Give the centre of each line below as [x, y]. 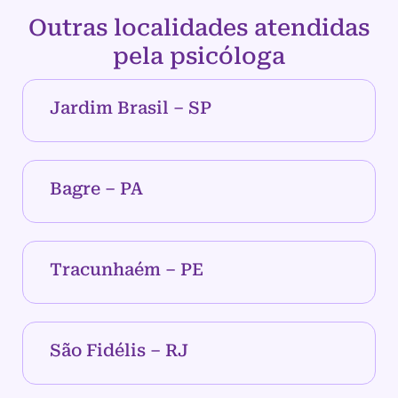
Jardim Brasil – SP [131, 108]
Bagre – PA [96, 189]
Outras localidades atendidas [199, 28]
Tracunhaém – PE [127, 270]
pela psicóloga [199, 56]
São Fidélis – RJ [119, 351]
